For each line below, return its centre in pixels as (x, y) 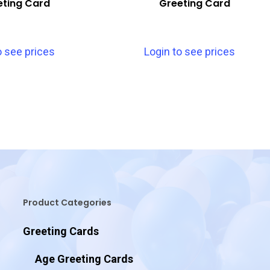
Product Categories (67, 202)
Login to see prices (189, 51)
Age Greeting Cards (84, 259)
